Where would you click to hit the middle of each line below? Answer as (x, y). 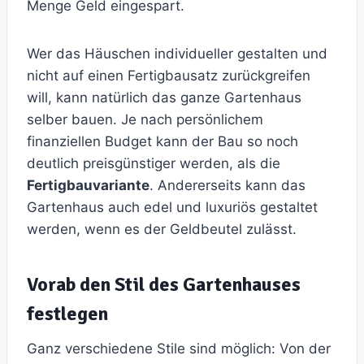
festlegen (67, 314)
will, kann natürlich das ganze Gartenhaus (164, 98)
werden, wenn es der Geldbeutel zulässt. (162, 230)
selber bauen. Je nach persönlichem (145, 120)
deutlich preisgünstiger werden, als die (154, 164)
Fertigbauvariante (88, 186)
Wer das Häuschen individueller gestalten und (177, 54)
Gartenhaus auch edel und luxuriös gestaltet (172, 208)
